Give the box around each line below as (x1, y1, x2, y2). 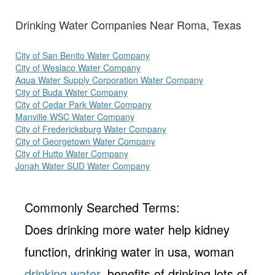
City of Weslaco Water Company (15, 61, 141, 74)
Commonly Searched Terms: (25, 198, 180, 217)
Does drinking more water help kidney (25, 220, 230, 239)
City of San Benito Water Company (15, 49, 150, 62)
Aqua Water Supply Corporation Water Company (15, 74, 203, 87)
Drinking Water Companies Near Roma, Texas (15, 17, 241, 33)
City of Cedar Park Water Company (15, 98, 152, 111)
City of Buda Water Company (15, 86, 128, 99)
